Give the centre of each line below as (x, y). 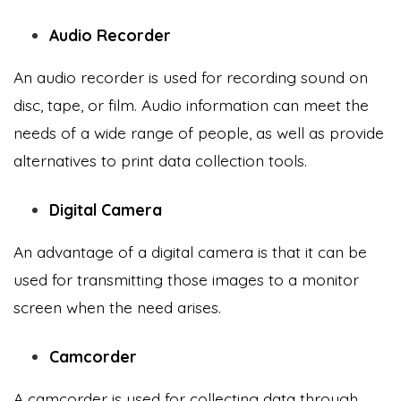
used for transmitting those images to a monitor (186, 279)
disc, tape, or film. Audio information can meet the (191, 104)
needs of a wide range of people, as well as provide (199, 132)
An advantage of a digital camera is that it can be (190, 251)
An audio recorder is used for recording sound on (191, 77)
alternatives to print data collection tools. (160, 160)
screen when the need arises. (117, 307)
